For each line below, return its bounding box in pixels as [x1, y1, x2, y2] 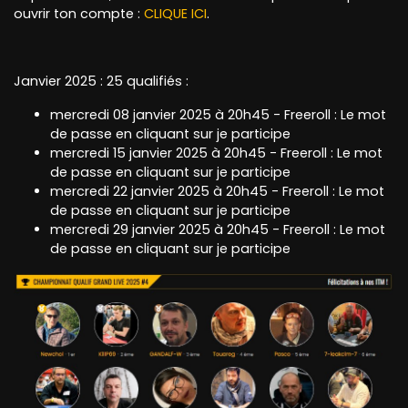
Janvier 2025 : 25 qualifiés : [14, 71, 189, 90]
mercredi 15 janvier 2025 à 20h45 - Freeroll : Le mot [50, 143, 382, 162]
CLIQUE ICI [144, 4, 207, 23]
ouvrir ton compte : [14, 4, 144, 23]
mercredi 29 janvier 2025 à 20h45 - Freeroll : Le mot [50, 219, 385, 239]
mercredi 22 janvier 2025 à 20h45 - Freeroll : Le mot [50, 181, 384, 200]
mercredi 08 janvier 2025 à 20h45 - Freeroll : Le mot [50, 105, 386, 124]
